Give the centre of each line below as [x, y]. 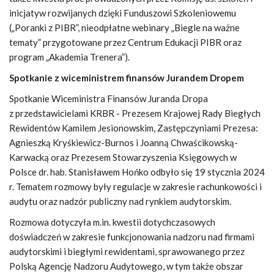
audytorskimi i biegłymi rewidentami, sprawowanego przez [127, 251]
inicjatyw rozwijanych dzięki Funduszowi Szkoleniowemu [123, 13]
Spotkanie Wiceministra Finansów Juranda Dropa [109, 98]
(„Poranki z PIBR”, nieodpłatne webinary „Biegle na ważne [124, 28]
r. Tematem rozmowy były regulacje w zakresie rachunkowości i [135, 187]
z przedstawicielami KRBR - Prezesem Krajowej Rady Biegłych [135, 113]
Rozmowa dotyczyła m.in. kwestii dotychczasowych [112, 222]
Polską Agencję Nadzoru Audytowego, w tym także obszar [126, 266]
